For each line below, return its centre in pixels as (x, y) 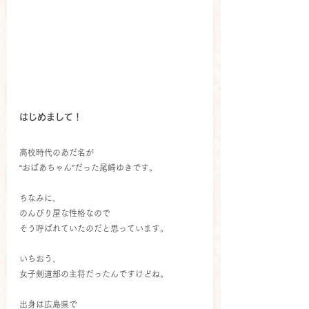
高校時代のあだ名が (57, 152)
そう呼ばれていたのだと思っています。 (94, 228)
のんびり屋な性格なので (65, 213)
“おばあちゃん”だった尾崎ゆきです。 (88, 167)
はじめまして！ (51, 117)
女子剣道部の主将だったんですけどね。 (94, 273)
